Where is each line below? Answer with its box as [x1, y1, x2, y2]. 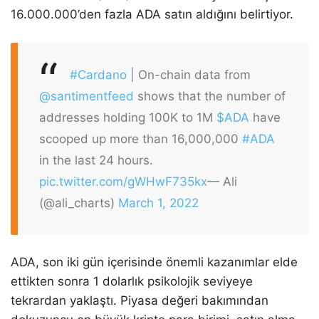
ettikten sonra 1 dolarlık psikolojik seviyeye [11, 274, 253, 289]
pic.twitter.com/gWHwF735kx [39, 174, 207, 189]
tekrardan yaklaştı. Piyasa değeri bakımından [11, 293, 268, 308]
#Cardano [70, 67, 127, 82]
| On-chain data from [127, 67, 251, 82]
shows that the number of [134, 88, 286, 103]
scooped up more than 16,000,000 [39, 131, 242, 146]
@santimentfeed [39, 88, 134, 103]
